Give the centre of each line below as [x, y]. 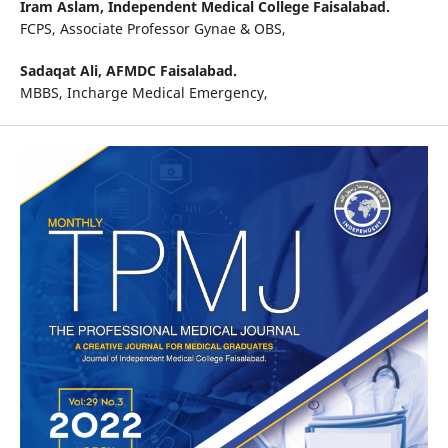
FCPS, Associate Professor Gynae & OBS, [154, 29]
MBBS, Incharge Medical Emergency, [145, 93]
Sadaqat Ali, [62, 71]
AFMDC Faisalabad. [171, 71]
